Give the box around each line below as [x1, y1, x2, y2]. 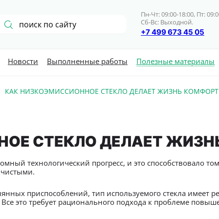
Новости [8, 56, 38, 66]
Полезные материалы [136, 56, 215, 66]
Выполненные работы [47, 56, 128, 66]
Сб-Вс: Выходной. [141, 18, 193, 26]
